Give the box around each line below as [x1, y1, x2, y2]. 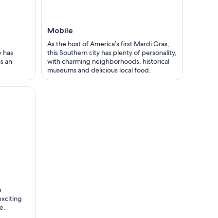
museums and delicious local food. [47, 66, 151, 75]
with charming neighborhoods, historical [47, 57, 169, 66]
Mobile [47, 26, 73, 36]
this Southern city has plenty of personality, [47, 48, 177, 57]
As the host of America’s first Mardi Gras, [47, 39, 169, 49]
